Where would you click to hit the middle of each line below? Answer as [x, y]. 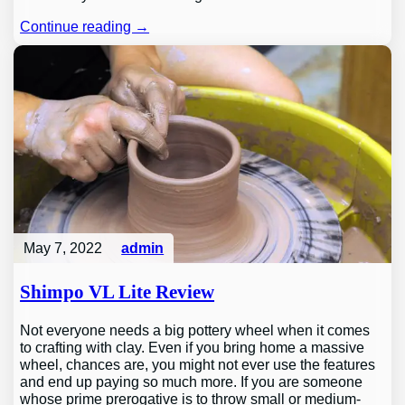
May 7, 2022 [62, 247]
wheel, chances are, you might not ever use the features [198, 364]
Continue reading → [85, 26]
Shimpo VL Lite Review [118, 292]
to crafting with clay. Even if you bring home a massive [193, 347]
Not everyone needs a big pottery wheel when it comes [195, 330]
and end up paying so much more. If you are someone [192, 381]
